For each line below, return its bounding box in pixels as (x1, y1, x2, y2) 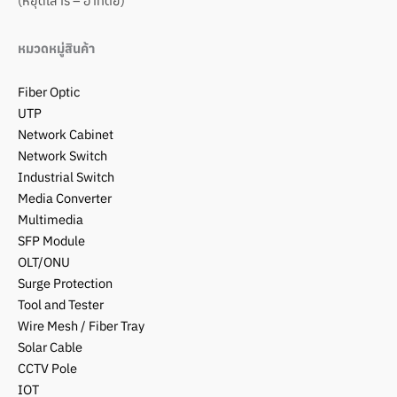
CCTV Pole (18, 360, 77, 378)
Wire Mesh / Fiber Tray (18, 317, 144, 335)
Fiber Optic (18, 83, 80, 101)
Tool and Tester (18, 296, 104, 314)
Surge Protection (18, 275, 113, 292)
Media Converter (18, 190, 112, 207)
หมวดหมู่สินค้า (18, 39, 95, 57)
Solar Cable (18, 339, 82, 356)
